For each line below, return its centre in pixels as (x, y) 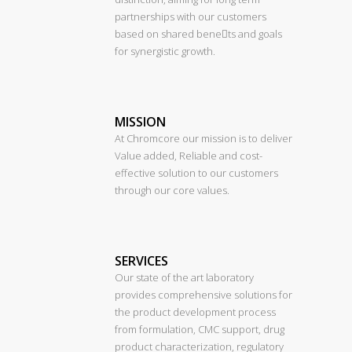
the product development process (195, 312)
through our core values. (172, 190)
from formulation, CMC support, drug (200, 329)
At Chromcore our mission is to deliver (203, 138)
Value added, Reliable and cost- (189, 156)
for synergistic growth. (165, 51)
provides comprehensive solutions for (203, 295)
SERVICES (141, 261)
